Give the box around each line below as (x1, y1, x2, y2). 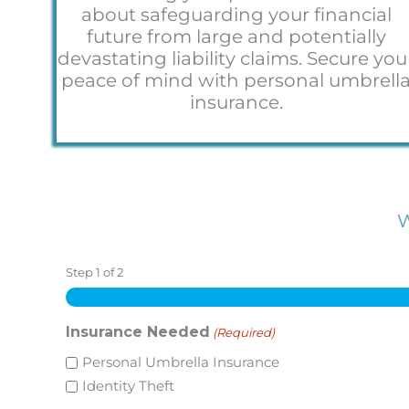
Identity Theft (82, 377, 174, 395)
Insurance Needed (66, 322, 210, 341)
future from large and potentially (86, 25, 386, 47)
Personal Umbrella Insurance (82, 353, 279, 372)
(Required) (213, 324, 276, 340)
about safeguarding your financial (80, 3, 392, 26)
